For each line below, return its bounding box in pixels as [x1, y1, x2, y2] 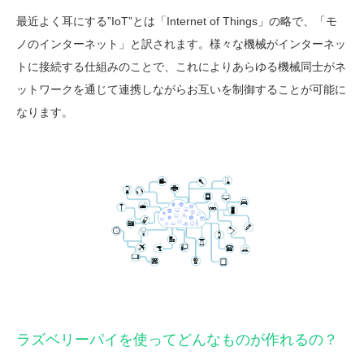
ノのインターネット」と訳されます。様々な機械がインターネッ [16, 37, 346, 50]
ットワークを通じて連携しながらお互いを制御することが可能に [16, 82, 346, 96]
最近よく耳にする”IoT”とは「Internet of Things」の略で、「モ [16, 14, 337, 28]
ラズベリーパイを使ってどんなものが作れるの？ [16, 331, 338, 349]
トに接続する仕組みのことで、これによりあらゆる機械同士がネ [16, 59, 346, 73]
